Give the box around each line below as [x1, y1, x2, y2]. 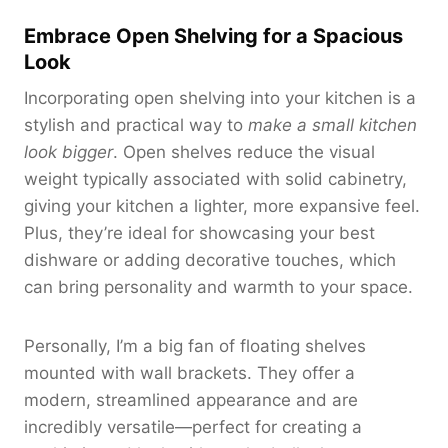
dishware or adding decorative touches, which [24, 249, 396, 270]
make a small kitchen [248, 114, 417, 135]
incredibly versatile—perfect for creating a [24, 416, 362, 437]
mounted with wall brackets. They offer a [24, 362, 355, 383]
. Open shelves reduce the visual [113, 141, 375, 162]
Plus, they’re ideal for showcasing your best [24, 222, 375, 243]
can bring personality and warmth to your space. [24, 276, 413, 297]
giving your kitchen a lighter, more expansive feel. [24, 195, 420, 216]
